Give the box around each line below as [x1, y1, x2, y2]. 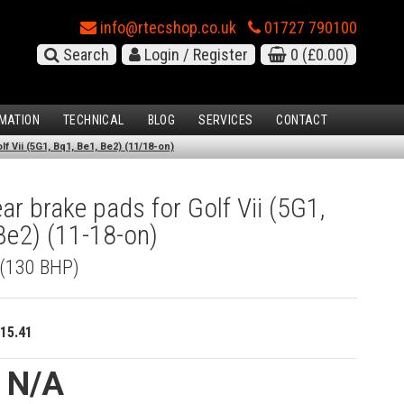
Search [60, 45, 109, 64]
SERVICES [198, 113, 253, 128]
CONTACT [276, 113, 328, 128]
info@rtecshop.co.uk [96, 18, 236, 37]
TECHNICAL [63, 113, 124, 128]
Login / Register [141, 45, 248, 64]
